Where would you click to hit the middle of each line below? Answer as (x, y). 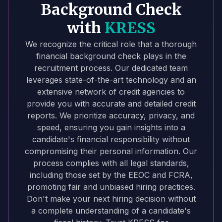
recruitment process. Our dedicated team (111, 68)
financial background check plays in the (111, 56)
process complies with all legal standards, (111, 163)
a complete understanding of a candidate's (111, 210)
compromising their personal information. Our (111, 151)
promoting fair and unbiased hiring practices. (111, 187)
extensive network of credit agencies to (111, 91)
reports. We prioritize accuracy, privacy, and (111, 115)
